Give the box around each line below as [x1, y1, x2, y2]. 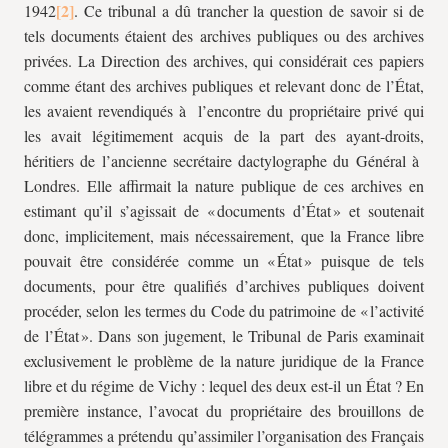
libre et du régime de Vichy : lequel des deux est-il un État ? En [24, 375, 424, 396]
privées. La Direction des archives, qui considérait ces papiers [24, 50, 424, 71]
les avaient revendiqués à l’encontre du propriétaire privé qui [24, 100, 424, 121]
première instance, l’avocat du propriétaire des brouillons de [24, 400, 424, 421]
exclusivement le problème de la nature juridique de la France [24, 350, 424, 371]
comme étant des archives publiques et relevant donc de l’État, [24, 75, 424, 96]
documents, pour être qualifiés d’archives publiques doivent [24, 275, 424, 296]
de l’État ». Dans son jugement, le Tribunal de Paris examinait [24, 325, 424, 346]
